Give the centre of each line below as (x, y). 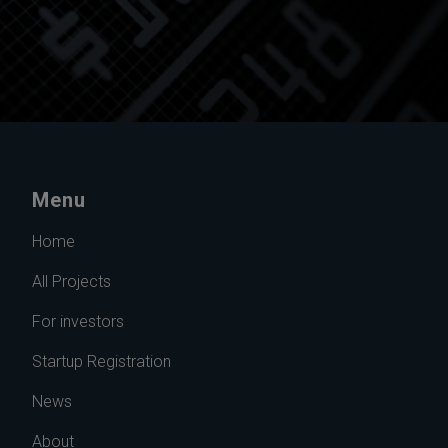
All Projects (71, 281)
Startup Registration (101, 361)
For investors (78, 321)
